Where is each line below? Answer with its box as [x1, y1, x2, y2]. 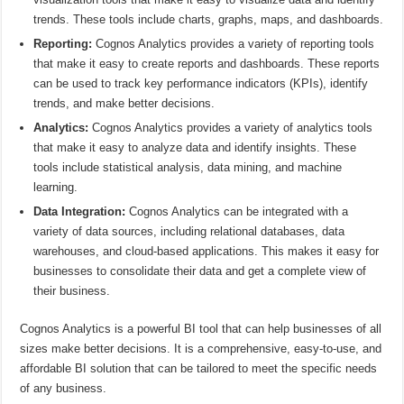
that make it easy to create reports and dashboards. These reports [33, 56, 381, 70]
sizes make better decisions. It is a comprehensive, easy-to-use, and [20, 341, 382, 355]
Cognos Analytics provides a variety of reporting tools [92, 36, 375, 50]
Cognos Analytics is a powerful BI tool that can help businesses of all [20, 321, 382, 335]
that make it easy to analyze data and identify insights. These [33, 140, 357, 154]
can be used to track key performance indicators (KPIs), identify [33, 76, 369, 90]
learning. [33, 179, 78, 194]
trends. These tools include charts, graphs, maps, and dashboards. [33, 12, 384, 26]
